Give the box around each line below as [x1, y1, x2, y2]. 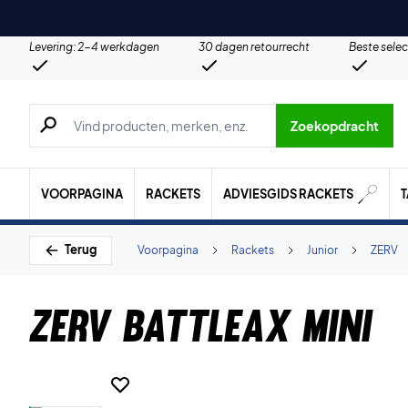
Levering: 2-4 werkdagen [29, 40, 159, 54]
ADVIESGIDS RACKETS [223, 186, 357, 201]
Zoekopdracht [291, 117, 379, 134]
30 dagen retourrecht [198, 40, 310, 54]
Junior [307, 242, 338, 257]
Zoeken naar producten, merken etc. [28, 104, 279, 123]
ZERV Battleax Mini [29, 300, 372, 352]
